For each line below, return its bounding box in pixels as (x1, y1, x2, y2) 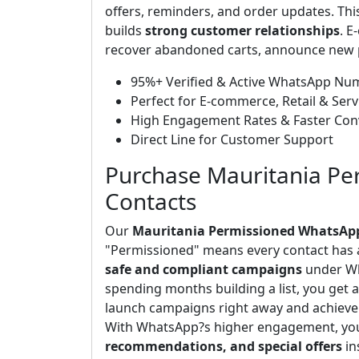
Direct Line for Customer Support (131, 131, 333, 148)
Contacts (105, 186, 196, 216)
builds (105, 22, 145, 39)
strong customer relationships (145, 22, 340, 39)
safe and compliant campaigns (105, 260, 302, 278)
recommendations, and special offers (105, 337, 342, 355)
